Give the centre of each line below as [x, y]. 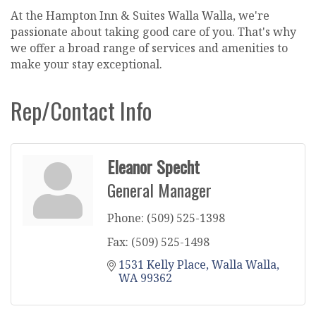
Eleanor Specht [153, 166]
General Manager [159, 189]
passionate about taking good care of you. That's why [153, 31]
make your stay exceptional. [86, 64]
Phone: [126, 218]
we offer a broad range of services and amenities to [149, 48]
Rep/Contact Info [81, 110]
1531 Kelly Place [162, 264]
